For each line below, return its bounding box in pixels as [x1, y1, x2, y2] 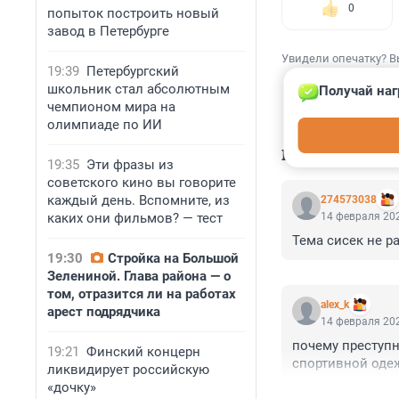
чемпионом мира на [47, 99, 175, 115]
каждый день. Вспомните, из [47, 192, 230, 208]
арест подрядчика [47, 304, 160, 320]
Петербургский [86, 63, 179, 79]
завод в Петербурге [47, 23, 169, 39]
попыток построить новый [47, 5, 219, 21]
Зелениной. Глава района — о [47, 268, 231, 284]
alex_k [321, 298, 349, 312]
